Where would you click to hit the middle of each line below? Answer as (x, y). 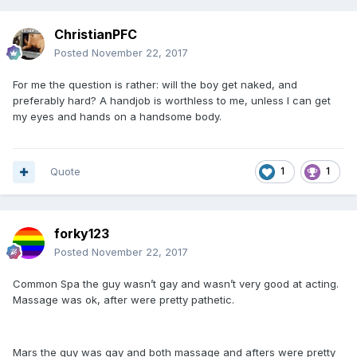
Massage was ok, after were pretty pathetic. (124, 300)
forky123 (82, 233)
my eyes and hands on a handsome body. (117, 116)
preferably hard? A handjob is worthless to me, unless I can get (172, 100)
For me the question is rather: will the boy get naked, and (155, 84)
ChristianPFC (96, 34)
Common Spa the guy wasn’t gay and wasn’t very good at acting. (176, 284)
